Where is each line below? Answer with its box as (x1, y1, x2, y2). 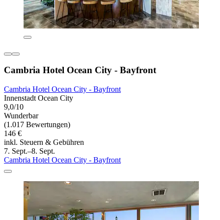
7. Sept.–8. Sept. (4, 147, 55, 156)
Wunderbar (4, 111, 38, 120)
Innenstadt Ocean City (4, 94, 73, 103)
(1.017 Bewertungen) (4, 120, 70, 129)
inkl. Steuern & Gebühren (4, 138, 84, 147)
